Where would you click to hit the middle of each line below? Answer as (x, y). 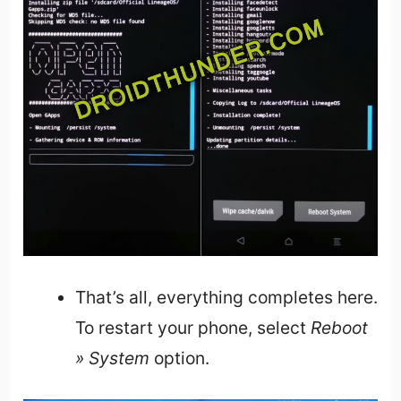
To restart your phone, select (192, 327)
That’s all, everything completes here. (226, 297)
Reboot (339, 327)
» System (112, 358)
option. (179, 358)
